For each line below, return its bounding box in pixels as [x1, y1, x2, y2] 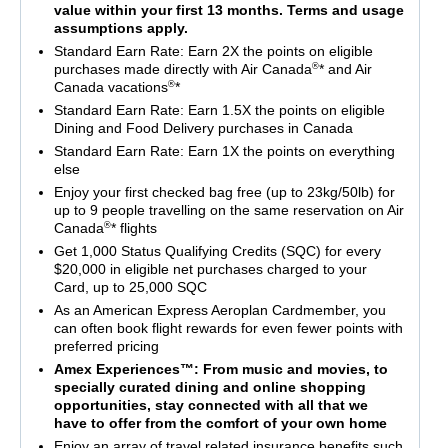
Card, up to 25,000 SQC [53, 279, 207, 296]
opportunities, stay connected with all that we [53, 397, 368, 414]
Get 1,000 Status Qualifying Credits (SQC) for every [53, 243, 381, 260]
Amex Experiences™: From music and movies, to [53, 361, 388, 378]
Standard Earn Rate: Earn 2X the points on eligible [53, 43, 373, 60]
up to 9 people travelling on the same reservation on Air [53, 202, 404, 219]
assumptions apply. [53, 20, 188, 37]
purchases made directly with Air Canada [53, 61, 312, 78]
